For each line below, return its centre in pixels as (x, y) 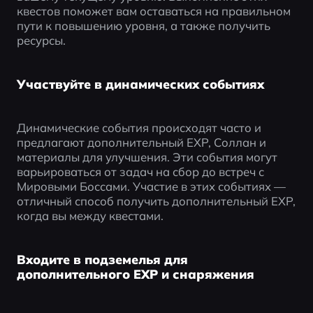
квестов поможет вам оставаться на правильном (153, 10)
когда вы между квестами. (90, 216)
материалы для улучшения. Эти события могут (147, 157)
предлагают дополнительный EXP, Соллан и (141, 143)
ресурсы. (41, 40)
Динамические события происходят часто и (139, 128)
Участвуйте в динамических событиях (140, 83)
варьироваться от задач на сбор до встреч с (140, 172)
